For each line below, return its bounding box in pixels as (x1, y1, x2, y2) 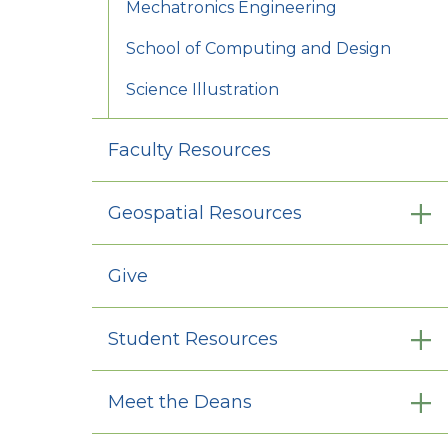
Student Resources (108, 328, 279, 351)
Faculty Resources (108, 139, 272, 162)
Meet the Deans (108, 391, 253, 414)
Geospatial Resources (108, 202, 303, 225)
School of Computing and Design (126, 39, 392, 59)
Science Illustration (126, 80, 280, 100)
